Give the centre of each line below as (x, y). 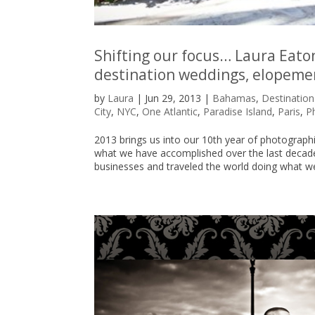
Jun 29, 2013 (173, 98)
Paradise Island (238, 112)
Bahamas (234, 98)
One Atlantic (170, 112)
